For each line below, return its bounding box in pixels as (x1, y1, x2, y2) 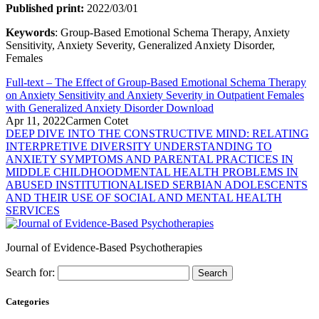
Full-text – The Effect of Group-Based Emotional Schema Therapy (6, 75, 306, 88)
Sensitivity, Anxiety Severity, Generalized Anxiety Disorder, (6, 38, 275, 51)
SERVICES (6, 204, 60, 216)
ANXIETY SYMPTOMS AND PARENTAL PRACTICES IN (6, 152, 293, 165)
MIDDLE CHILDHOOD (6, 165, 123, 178)
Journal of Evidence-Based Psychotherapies (6, 241, 202, 253)
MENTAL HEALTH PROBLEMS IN (123, 165, 298, 178)
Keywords (6, 26, 55, 38)
